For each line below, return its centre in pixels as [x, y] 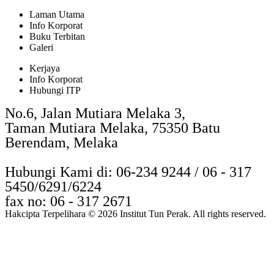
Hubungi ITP [55, 90]
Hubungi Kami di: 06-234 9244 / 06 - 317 [128, 172]
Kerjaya [45, 68]
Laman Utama [57, 14]
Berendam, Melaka [61, 142]
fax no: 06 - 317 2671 [68, 201]
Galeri [41, 47]
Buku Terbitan [57, 36]
